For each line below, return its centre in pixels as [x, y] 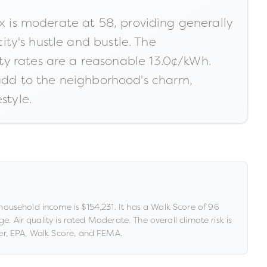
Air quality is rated [49, 220]
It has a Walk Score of [163, 207]
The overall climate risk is [181, 220]
